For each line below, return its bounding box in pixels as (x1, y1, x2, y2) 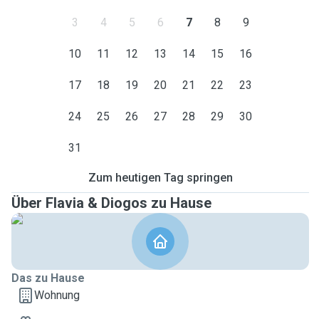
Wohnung (34, 288, 80, 302)
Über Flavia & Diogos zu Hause (11, 194, 211, 211)
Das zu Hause (11, 271, 85, 285)
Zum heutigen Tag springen (88, 171, 233, 184)
